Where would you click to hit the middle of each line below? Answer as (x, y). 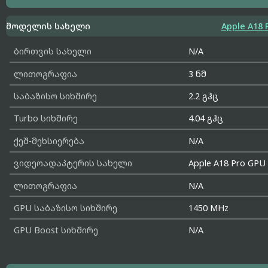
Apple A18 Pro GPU (227, 163)
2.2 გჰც (204, 96)
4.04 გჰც (206, 118)
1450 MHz (209, 208)
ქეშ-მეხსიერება (49, 141)
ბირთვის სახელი (52, 51)
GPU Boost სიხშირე (56, 230)
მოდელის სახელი (48, 26)
